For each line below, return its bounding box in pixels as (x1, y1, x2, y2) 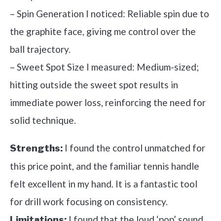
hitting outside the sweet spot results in (10, 79, 178, 91)
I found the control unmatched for (63, 142, 205, 154)
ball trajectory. (10, 43, 71, 55)
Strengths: (10, 143, 63, 154)
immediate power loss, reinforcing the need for (10, 97, 206, 109)
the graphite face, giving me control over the (10, 26, 196, 37)
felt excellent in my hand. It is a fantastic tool (10, 178, 197, 190)
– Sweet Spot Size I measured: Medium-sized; (10, 61, 199, 73)
